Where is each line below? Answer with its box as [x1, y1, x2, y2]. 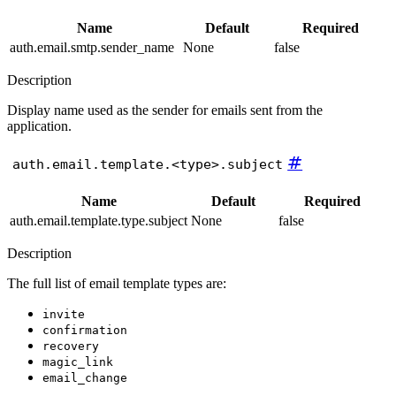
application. [7, 118, 72, 134]
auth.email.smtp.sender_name [10, 40, 174, 56]
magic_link [42, 354, 113, 369]
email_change [42, 370, 127, 385]
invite [42, 307, 85, 321]
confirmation [42, 323, 127, 337]
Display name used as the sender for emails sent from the [7, 103, 323, 118]
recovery [42, 339, 99, 353]
